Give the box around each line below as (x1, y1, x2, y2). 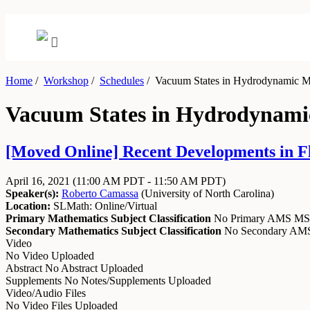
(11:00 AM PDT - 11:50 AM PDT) (73, 174, 226, 187)
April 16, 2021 (6, 174, 73, 187)
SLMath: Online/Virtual (51, 199, 157, 212)
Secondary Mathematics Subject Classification (6, 224, 221, 237)
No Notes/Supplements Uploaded (64, 274, 211, 286)
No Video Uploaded (6, 249, 94, 262)
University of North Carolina (145, 187, 271, 199)
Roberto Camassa (62, 187, 138, 199)
